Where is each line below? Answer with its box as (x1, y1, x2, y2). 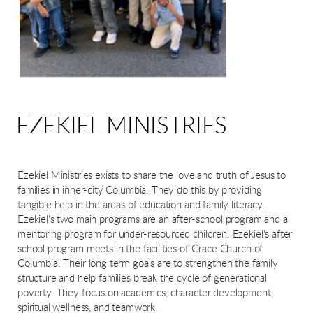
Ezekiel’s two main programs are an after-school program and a (17, 214, 288, 225)
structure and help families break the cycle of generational (17, 272, 267, 284)
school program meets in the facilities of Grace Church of (17, 243, 263, 254)
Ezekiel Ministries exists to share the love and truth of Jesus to (17, 170, 286, 181)
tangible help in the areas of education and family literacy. (17, 199, 265, 210)
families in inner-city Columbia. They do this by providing (17, 184, 263, 196)
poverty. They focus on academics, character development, (17, 287, 273, 298)
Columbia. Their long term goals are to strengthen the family (17, 258, 278, 269)
